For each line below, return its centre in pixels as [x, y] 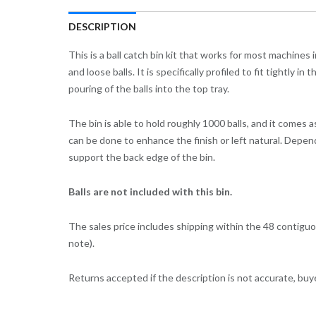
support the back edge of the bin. [141, 157]
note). [81, 243]
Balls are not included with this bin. [150, 192]
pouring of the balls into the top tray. [148, 89]
